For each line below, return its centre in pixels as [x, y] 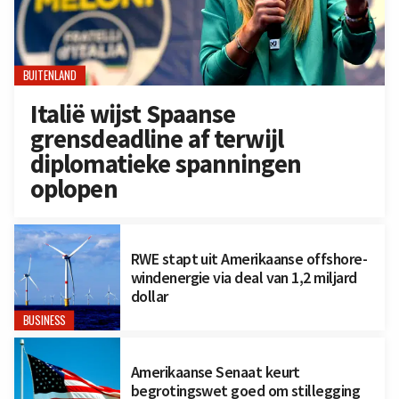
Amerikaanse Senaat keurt [215, 371]
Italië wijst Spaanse [133, 114]
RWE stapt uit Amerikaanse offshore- [249, 258]
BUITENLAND [50, 76]
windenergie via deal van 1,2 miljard [244, 277]
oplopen [73, 189]
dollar [149, 296]
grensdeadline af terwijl [157, 139]
